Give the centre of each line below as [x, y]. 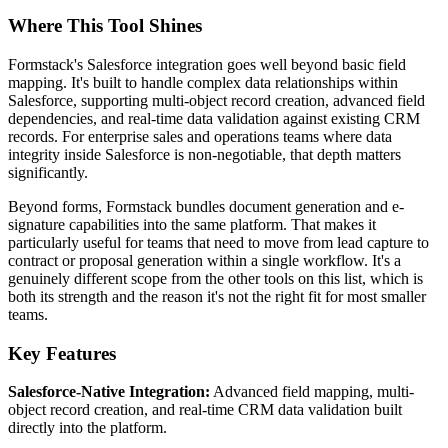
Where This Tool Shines [105, 26]
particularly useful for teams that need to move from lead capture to [218, 242]
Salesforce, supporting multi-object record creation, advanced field [216, 100]
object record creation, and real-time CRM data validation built [205, 410]
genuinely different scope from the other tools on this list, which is [215, 278]
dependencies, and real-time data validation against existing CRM [214, 118]
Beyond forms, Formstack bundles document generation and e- [206, 206]
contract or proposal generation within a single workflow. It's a [204, 260]
